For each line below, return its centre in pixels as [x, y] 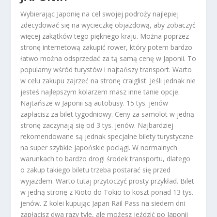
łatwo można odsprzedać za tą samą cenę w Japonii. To [108, 58]
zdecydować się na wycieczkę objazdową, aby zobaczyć [108, 25]
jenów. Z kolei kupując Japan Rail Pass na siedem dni [103, 203]
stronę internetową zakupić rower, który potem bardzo [107, 47]
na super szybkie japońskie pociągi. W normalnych [99, 147]
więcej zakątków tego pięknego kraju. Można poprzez [105, 36]
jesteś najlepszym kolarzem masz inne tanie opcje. [100, 92]
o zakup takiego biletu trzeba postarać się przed [96, 170]
